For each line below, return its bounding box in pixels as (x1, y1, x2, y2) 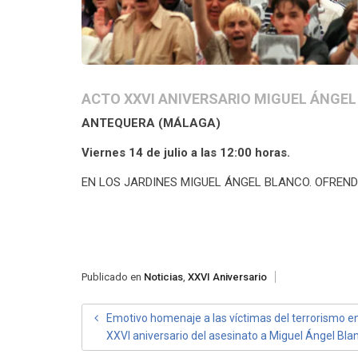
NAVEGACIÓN (81, 303, 177, 332)
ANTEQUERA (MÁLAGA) (82, 115, 221, 130)
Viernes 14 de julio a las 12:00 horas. (82, 145, 290, 160)
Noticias (144, 270, 183, 283)
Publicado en (82, 270, 144, 283)
